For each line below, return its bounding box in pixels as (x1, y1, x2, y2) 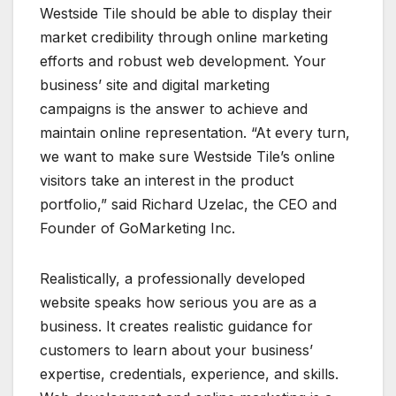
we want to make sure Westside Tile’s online (40, 147, 335, 165)
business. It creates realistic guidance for (40, 316, 313, 335)
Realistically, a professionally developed (40, 269, 305, 287)
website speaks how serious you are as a (40, 293, 316, 311)
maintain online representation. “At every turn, (40, 123, 350, 141)
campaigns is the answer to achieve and (40, 99, 308, 118)
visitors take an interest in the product (40, 171, 293, 189)
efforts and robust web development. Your (40, 51, 326, 70)
